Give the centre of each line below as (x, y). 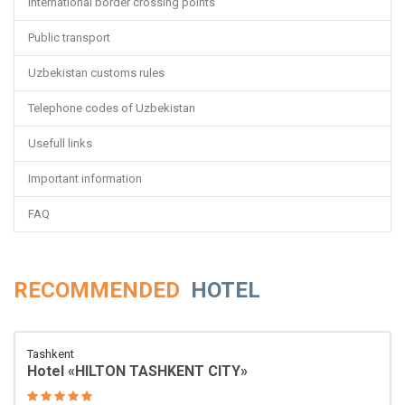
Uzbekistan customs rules (96, 72)
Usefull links (60, 143)
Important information (85, 178)
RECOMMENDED (99, 290)
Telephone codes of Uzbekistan (112, 108)
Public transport (69, 37)
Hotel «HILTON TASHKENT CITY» (137, 371)
